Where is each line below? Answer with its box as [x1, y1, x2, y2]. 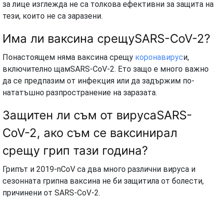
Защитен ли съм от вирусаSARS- [2, 108, 192, 122]
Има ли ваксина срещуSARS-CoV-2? [2, 31, 214, 46]
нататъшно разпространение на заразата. [2, 87, 157, 97]
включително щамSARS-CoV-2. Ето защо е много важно [2, 64, 209, 74]
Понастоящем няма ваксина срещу [2, 52, 133, 62]
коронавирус [133, 52, 183, 62]
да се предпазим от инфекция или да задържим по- [2, 76, 194, 85]
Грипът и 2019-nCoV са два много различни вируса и [2, 164, 195, 174]
